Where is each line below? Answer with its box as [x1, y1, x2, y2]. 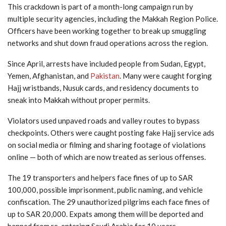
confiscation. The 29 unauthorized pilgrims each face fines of [8, 197, 210, 207]
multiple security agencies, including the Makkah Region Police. [8, 14, 218, 24]
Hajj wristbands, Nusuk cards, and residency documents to [8, 83, 199, 93]
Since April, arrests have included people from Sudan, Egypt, [8, 59, 205, 69]
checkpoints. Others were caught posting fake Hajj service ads [8, 128, 214, 138]
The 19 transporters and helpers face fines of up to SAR [8, 173, 193, 183]
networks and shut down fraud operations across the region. [8, 38, 208, 48]
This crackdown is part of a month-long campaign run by [8, 2, 193, 12]
